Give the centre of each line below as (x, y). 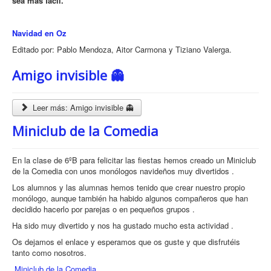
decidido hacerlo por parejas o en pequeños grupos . (103, 209)
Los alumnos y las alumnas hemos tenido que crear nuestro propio (129, 187)
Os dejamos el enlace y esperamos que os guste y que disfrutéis (126, 241)
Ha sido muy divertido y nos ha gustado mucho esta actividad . (123, 225)
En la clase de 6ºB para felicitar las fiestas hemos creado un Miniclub (134, 160)
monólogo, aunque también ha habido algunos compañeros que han (130, 198)
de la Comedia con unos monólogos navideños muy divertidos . (123, 171)
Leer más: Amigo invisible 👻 (82, 107)
